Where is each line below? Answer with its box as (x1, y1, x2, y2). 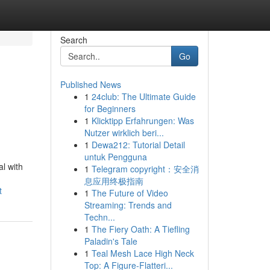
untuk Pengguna (84, 151, 147, 163)
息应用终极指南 (84, 175, 143, 187)
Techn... (84, 211, 115, 223)
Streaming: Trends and (84, 199, 172, 211)
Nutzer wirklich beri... (84, 127, 164, 139)
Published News (60, 78, 121, 90)
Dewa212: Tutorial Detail (91, 139, 185, 151)
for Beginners (84, 102, 136, 115)
